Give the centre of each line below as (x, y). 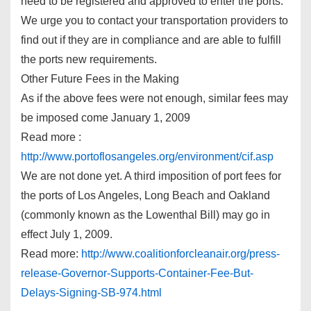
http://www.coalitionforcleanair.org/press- (180, 253)
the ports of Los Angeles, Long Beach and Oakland (145, 195)
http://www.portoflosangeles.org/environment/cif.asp (147, 156)
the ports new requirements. (89, 59)
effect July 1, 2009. (67, 234)
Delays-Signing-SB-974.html (91, 292)
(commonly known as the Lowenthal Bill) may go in (145, 215)
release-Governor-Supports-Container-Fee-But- (137, 273)
